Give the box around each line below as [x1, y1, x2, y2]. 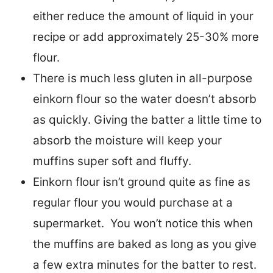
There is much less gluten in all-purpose [33, 71, 252, 85]
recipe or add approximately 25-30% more [33, 29, 259, 44]
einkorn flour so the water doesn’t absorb [33, 91, 257, 106]
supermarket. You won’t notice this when [33, 216, 253, 230]
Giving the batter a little [94, 112, 220, 127]
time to [220, 112, 261, 127]
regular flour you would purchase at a [33, 195, 233, 210]
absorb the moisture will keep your [33, 133, 222, 147]
